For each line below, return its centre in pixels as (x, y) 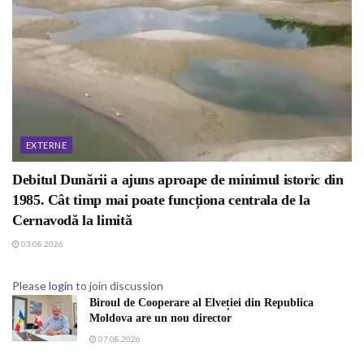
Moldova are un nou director (160, 318)
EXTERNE (47, 145)
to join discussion (118, 286)
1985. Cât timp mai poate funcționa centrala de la (161, 200)
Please (30, 286)
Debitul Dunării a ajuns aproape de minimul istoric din (178, 180)
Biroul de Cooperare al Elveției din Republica (201, 303)
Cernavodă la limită (72, 221)
